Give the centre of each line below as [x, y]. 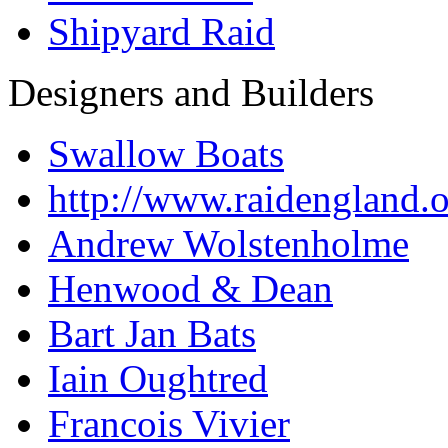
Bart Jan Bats [152, 333]
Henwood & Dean [190, 288]
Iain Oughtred [158, 378]
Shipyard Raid [161, 31]
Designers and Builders [191, 92]
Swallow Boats [166, 153]
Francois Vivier [169, 423]
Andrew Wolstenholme [228, 243]
